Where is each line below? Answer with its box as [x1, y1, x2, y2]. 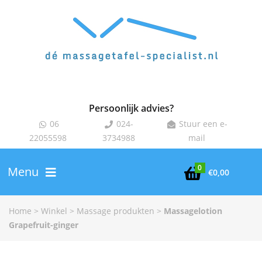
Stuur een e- [176, 118, 227, 129]
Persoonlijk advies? [88, 102, 174, 115]
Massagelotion [164, 205, 222, 216]
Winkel [41, 205, 67, 216]
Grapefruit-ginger [9, 219, 78, 230]
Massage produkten [77, 205, 154, 216]
